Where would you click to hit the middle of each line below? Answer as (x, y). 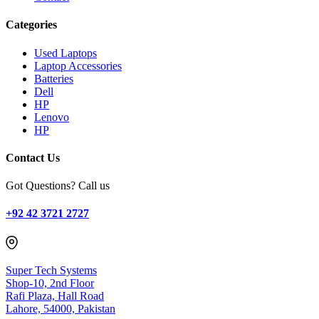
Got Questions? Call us (58, 186)
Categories (31, 25)
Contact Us (33, 157)
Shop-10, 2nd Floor (50, 283)
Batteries (54, 78)
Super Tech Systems (51, 270)
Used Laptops (66, 53)
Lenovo (52, 117)
